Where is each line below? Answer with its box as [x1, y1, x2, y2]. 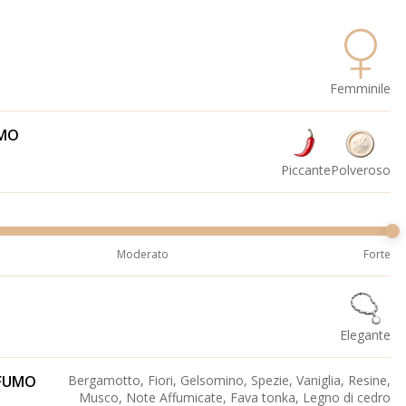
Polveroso [331, 161, 391, 179]
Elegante [340, 326, 391, 344]
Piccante [281, 161, 331, 179]
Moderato [116, 246, 169, 263]
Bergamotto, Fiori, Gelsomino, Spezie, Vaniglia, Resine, [68, 372, 391, 390]
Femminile [330, 80, 391, 98]
